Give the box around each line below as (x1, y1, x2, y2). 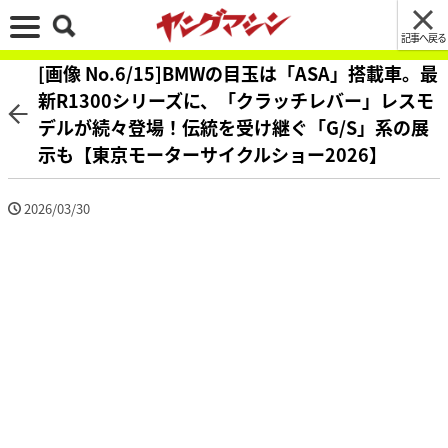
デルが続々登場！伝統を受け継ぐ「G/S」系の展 (38, 114, 429, 140)
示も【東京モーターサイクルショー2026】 (38, 141, 387, 167)
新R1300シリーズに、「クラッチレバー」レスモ (38, 87, 434, 113)
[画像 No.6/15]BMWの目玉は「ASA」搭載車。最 (38, 60, 438, 86)
